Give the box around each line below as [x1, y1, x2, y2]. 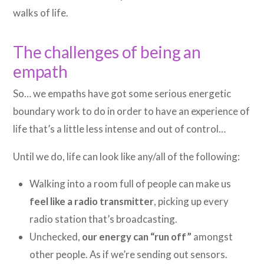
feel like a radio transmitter [29, 195, 154, 208]
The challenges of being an [13, 42, 201, 62]
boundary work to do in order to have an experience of [13, 104, 250, 117]
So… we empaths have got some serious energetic [13, 87, 232, 100]
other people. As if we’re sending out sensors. [29, 248, 228, 261]
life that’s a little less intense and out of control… [13, 122, 226, 135]
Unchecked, [29, 230, 82, 243]
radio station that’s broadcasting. [29, 213, 178, 226]
